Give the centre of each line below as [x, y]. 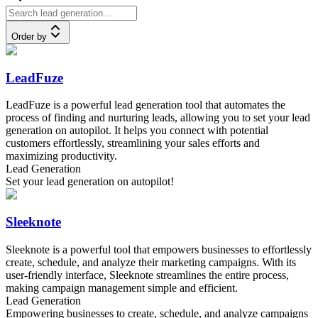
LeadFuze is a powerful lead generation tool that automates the [146, 105]
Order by [29, 36]
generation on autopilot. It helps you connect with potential [137, 131]
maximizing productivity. [61, 156]
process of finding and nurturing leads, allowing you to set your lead [158, 118]
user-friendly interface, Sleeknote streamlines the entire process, [147, 275]
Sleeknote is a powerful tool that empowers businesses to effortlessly [159, 249]
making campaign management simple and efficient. [122, 287]
